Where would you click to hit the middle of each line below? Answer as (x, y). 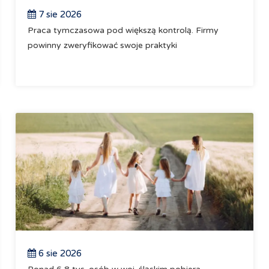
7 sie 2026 (59, 14)
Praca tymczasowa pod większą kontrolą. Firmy (123, 30)
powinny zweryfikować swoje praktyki (103, 45)
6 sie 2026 (59, 253)
